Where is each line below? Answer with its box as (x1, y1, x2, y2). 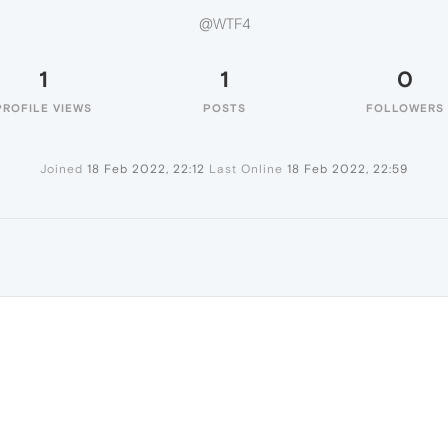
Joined (40, 162, 83, 176)
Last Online (209, 162, 283, 176)
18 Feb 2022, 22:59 (287, 162, 408, 176)
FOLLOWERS (366, 102, 444, 114)
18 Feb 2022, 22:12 (87, 162, 205, 176)
